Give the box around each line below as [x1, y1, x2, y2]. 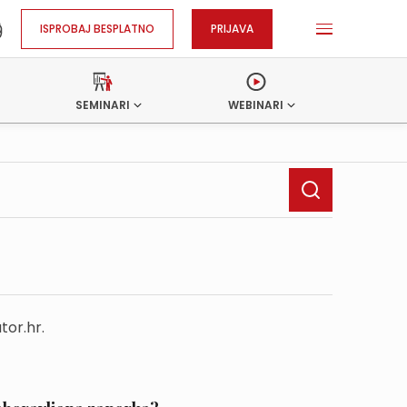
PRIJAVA [211, 20, 253, 36]
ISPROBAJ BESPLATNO [40, 20, 154, 36]
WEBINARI [228, 97, 284, 113]
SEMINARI [75, 97, 131, 113]
